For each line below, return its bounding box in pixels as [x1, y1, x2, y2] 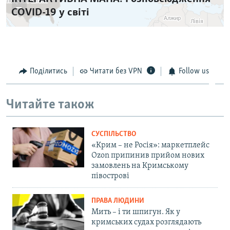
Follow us [178, 67, 209, 75]
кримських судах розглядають [91, 218, 201, 226]
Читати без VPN [90, 67, 142, 75]
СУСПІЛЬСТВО [91, 130, 136, 138]
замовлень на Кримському [91, 161, 188, 170]
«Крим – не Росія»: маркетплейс [91, 141, 209, 149]
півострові [91, 171, 129, 180]
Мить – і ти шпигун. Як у [91, 207, 180, 216]
